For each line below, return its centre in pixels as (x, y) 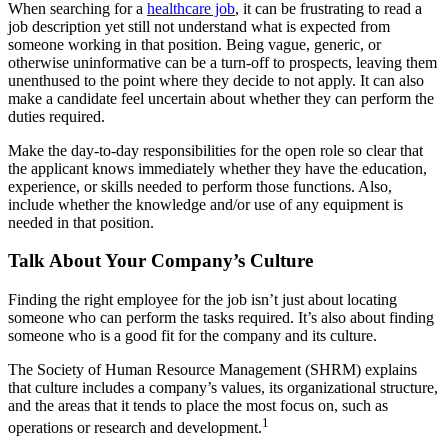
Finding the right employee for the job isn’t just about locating (202, 299)
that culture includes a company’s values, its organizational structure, (223, 387)
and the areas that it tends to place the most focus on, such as (198, 405)
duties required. (56, 116)
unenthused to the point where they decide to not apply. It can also (216, 80)
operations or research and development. (135, 428)
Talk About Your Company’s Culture (160, 261)
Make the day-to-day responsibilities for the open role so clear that (215, 150)
